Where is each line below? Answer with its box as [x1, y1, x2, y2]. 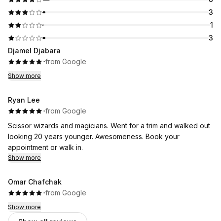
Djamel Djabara [8, 46, 61, 55]
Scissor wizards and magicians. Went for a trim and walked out [8, 121, 210, 130]
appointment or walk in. [8, 143, 83, 151]
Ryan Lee [8, 96, 40, 104]
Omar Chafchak [8, 178, 62, 186]
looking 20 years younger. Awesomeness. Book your [8, 132, 180, 141]
